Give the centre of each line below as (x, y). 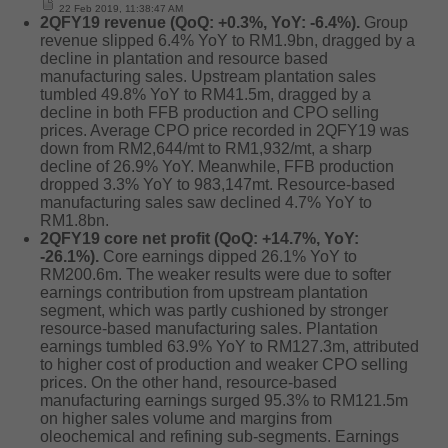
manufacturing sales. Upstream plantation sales (208, 76)
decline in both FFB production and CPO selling (209, 112)
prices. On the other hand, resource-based (188, 382)
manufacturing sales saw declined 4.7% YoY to (206, 202)
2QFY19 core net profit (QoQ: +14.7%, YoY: (199, 238)
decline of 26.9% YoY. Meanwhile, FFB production (217, 166)
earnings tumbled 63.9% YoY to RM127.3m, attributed (229, 346)
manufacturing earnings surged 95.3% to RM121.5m (224, 400)
